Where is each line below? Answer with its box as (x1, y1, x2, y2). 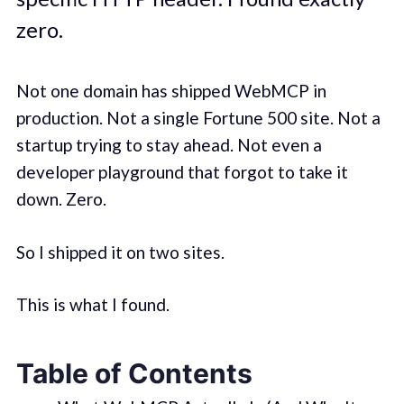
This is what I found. (15, 294, 170, 316)
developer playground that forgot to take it (15, 161, 348, 183)
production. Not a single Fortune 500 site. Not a (15, 107, 381, 129)
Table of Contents (15, 356, 252, 390)
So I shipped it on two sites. (15, 241, 225, 262)
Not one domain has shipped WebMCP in (15, 80, 326, 102)
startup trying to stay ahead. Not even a (15, 134, 322, 156)
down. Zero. (15, 188, 106, 210)
